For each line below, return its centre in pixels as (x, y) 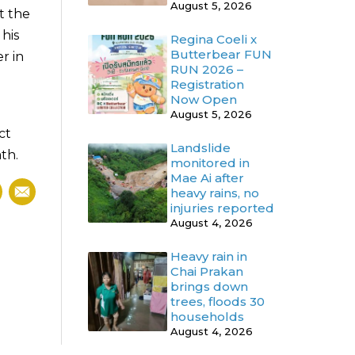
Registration (207, 85)
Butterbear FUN (221, 55)
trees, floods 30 (218, 302)
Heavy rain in (209, 257)
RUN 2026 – (207, 70)
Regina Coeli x (214, 40)
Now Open (204, 100)
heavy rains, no (215, 193)
